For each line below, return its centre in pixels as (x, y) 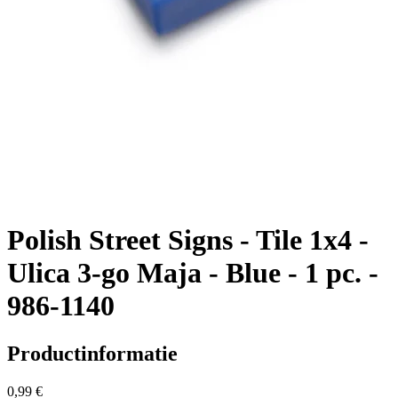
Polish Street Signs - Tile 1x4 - (188, 240)
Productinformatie (92, 353)
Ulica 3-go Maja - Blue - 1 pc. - (193, 273)
